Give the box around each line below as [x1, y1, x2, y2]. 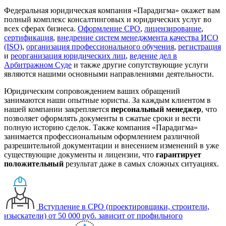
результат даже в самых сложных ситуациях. [64, 159, 219, 168]
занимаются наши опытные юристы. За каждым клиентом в [4, 95, 211, 104]
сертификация [4, 33, 53, 42]
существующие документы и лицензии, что [4, 150, 156, 159]
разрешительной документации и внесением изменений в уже [4, 141, 219, 150]
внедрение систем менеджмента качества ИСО [57, 33, 218, 42]
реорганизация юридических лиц [11, 51, 126, 60]
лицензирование [144, 24, 201, 33]
